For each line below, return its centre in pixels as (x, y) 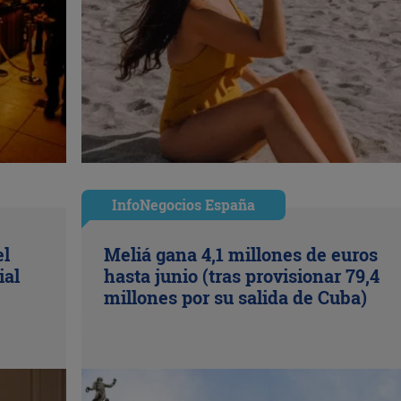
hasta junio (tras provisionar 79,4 (241, 275)
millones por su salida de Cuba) (235, 297)
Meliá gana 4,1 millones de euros (240, 254)
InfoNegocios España (183, 204)
